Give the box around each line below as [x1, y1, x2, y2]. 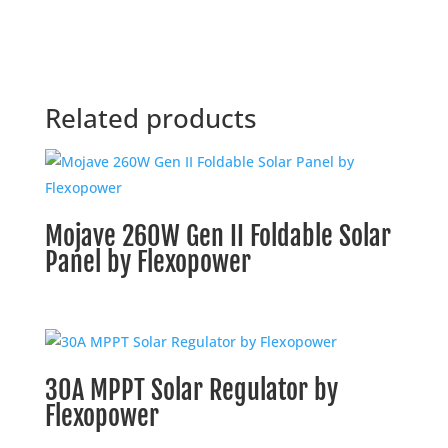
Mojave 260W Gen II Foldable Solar [44, 219, 391, 252]
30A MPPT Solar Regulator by [44, 374, 338, 407]
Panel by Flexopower [44, 245, 251, 278]
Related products [44, 99, 257, 136]
